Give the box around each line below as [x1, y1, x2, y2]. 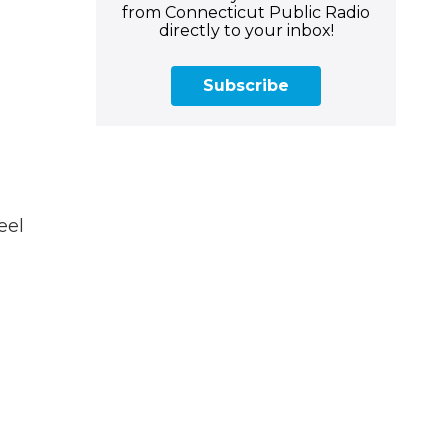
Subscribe [203, 75, 289, 95]
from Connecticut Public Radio [122, 2, 370, 22]
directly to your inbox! [158, 20, 334, 40]
